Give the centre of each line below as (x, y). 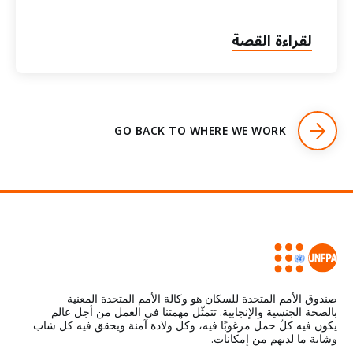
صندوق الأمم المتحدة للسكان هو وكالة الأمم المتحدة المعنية (202, 298)
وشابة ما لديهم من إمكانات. (274, 338)
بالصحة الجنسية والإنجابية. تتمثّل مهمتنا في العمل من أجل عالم (194, 312)
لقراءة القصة (272, 41)
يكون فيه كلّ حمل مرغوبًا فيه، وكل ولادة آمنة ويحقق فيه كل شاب (185, 325)
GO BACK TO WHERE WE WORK (200, 131)
